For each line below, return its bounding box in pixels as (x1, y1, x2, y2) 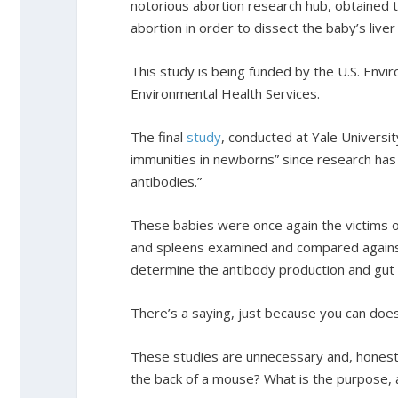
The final (131, 127, 187, 146)
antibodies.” (131, 171, 202, 190)
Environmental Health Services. (131, 84, 320, 102)
